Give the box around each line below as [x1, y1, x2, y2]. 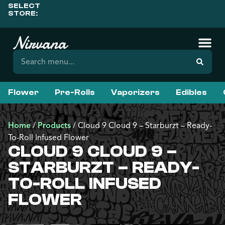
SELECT [8, 2, 40, 10]
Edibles [176, 88, 207, 97]
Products [38, 121, 71, 131]
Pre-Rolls [55, 88, 95, 97]
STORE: [8, 9, 38, 18]
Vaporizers [111, 88, 160, 97]
